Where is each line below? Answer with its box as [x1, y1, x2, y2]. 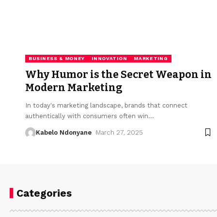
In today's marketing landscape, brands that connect [25, 101, 187, 109]
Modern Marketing [25, 81, 123, 94]
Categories [16, 186, 72, 199]
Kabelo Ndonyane [36, 128, 92, 136]
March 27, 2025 [95, 128, 143, 136]
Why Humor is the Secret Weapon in [25, 68, 212, 81]
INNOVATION [92, 55, 127, 61]
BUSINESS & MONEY [29, 55, 85, 61]
